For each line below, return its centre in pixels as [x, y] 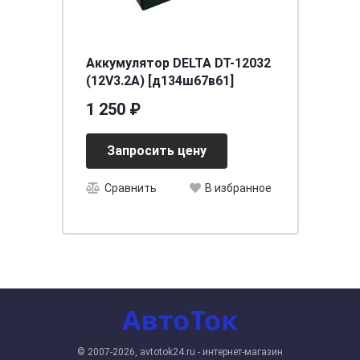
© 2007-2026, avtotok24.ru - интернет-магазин [180, 352]
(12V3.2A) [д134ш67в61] [160, 81]
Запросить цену [156, 151]
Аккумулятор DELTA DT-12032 [178, 63]
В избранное [238, 188]
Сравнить [130, 188]
